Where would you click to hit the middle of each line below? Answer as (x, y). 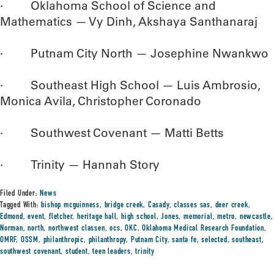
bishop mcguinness (71, 206)
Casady (158, 206)
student (77, 252)
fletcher (61, 217)
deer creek (231, 206)
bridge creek (124, 206)
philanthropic (64, 240)
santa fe (184, 240)
